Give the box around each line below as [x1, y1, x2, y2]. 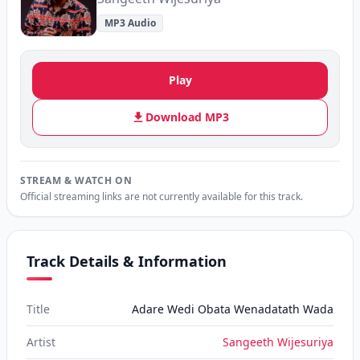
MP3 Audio [104, 16, 156, 30]
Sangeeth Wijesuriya [223, 334, 333, 350]
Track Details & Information [27, 252, 227, 271]
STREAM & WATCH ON [20, 174, 133, 187]
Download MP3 [145, 109, 229, 125]
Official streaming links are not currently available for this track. [20, 190, 303, 203]
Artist [27, 334, 55, 350]
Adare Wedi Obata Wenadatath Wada [132, 301, 333, 317]
